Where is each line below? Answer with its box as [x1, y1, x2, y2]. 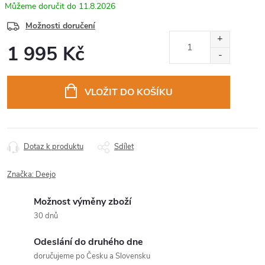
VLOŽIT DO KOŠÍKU [84, 86, 173, 99]
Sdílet [114, 141, 134, 152]
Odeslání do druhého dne [34, 235, 143, 248]
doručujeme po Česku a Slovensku [34, 251, 150, 261]
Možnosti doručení [25, 20, 95, 31]
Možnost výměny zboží [34, 195, 131, 208]
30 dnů [34, 211, 58, 221]
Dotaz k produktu [24, 141, 83, 152]
